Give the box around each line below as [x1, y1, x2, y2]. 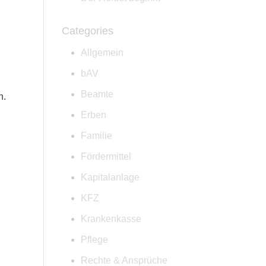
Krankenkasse [81, 214, 142, 224]
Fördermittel [81, 151, 132, 161]
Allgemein [81, 47, 124, 58]
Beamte [81, 89, 114, 99]
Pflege [81, 235, 109, 245]
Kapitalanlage [81, 172, 140, 182]
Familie [81, 131, 113, 141]
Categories [62, 25, 114, 37]
